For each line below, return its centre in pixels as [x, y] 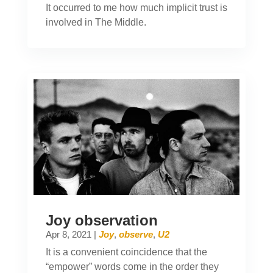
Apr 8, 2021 [68, 235]
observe [136, 235]
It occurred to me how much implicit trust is [136, 7]
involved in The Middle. [96, 22]
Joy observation [101, 221]
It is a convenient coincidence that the [126, 252]
